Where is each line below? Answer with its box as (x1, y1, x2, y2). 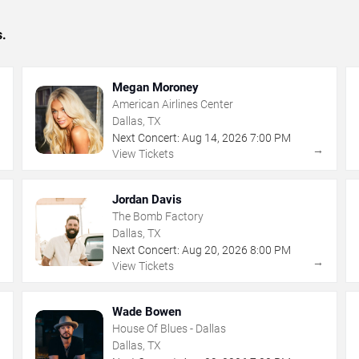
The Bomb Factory (112, 209, 204, 223)
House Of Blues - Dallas (112, 321, 227, 335)
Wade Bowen (112, 304, 182, 319)
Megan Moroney (112, 79, 200, 95)
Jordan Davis (112, 192, 183, 207)
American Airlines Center (112, 97, 234, 111)
